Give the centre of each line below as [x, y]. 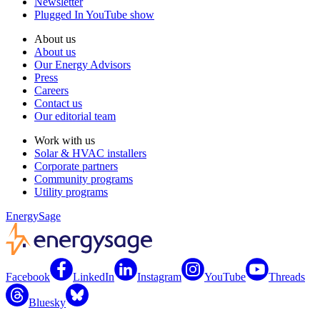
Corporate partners [76, 166]
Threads [287, 277]
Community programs [84, 179]
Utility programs [71, 192]
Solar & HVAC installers [90, 154]
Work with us [65, 141]
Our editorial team [75, 116]
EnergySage [33, 216]
